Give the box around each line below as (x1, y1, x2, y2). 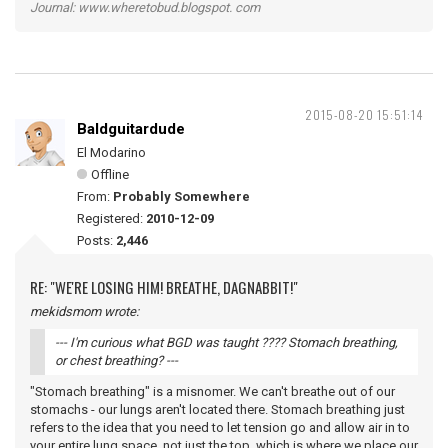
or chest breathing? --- (55, 353, 178, 368)
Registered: (77, 211, 146, 226)
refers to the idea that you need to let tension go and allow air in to (30, 420, 410, 435)
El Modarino (77, 145, 146, 160)
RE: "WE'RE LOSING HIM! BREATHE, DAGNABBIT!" (30, 276, 298, 298)
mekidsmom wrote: (30, 304, 139, 319)
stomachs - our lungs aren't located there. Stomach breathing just (30, 402, 405, 417)
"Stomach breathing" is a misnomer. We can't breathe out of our (30, 384, 395, 399)
